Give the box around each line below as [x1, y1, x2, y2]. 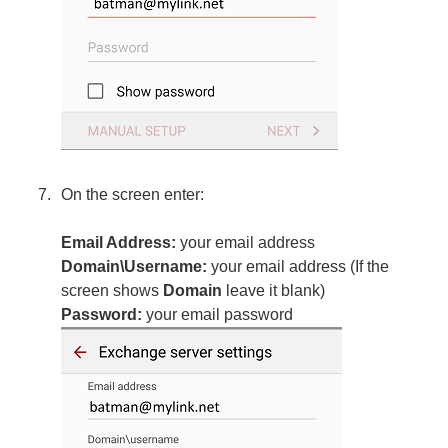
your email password [142, 305, 294, 323]
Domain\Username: [61, 257, 208, 275]
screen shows [61, 281, 164, 299]
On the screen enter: [61, 185, 205, 203]
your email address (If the [207, 257, 390, 275]
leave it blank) [226, 281, 326, 299]
